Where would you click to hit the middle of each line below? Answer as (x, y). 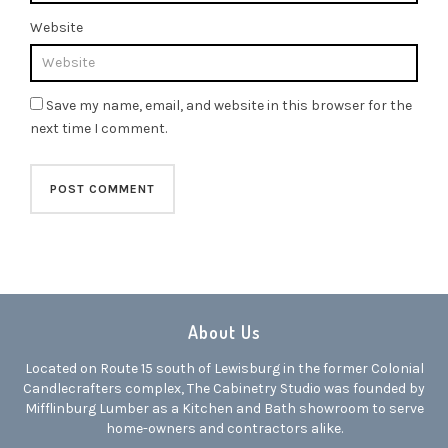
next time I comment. (98, 128)
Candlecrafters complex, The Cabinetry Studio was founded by (224, 388)
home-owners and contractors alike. (224, 428)
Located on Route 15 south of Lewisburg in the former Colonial (224, 368)
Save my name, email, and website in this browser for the (229, 105)
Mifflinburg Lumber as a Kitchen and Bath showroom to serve (224, 408)
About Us (224, 331)
